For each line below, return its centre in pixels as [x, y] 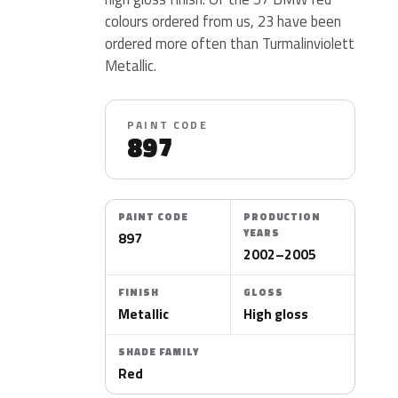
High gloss [275, 314]
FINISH [139, 292]
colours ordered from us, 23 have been [223, 21]
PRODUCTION [282, 217]
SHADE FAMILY [159, 352]
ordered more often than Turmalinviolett [230, 43]
